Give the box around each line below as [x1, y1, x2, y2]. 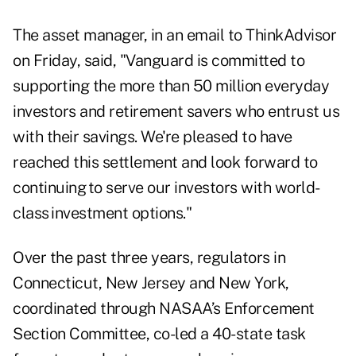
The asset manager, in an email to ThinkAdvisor [13, 25, 336, 45]
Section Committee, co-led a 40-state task [13, 324, 306, 344]
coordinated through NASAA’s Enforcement [13, 299, 315, 319]
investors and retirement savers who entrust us [13, 102, 339, 122]
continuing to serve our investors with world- [13, 178, 320, 198]
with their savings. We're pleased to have [13, 127, 292, 147]
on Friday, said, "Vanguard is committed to [13, 51, 304, 71]
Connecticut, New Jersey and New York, [13, 273, 289, 293]
